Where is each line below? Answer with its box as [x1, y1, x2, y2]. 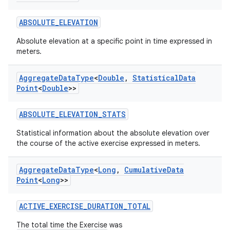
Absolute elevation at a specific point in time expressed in [16, 36, 212, 46]
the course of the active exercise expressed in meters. [16, 139, 200, 148]
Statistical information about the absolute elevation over [16, 128, 209, 138]
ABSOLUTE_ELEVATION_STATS [19, 109, 126, 119]
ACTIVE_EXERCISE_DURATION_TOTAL [19, 201, 150, 211]
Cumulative [124, 165, 167, 175]
